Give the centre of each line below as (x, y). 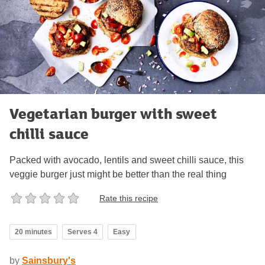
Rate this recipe (129, 198)
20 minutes (33, 232)
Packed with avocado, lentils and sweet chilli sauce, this (127, 160)
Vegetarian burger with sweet (113, 114)
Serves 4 (83, 232)
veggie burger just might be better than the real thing (118, 174)
